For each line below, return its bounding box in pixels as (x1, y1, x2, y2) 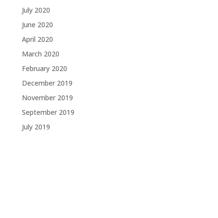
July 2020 (21, 5, 50, 15)
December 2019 (21, 78, 73, 88)
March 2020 (21, 49, 59, 58)
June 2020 (21, 20, 53, 29)
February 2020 (21, 64, 67, 73)
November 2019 (21, 93, 73, 102)
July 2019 (21, 122, 50, 131)
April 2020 (21, 35, 53, 44)
